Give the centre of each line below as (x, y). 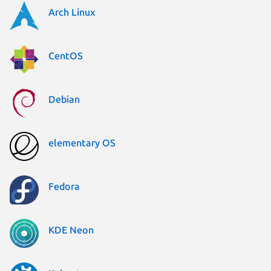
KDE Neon (71, 230)
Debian (64, 99)
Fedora (64, 186)
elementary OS (82, 142)
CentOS (66, 55)
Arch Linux (72, 12)
